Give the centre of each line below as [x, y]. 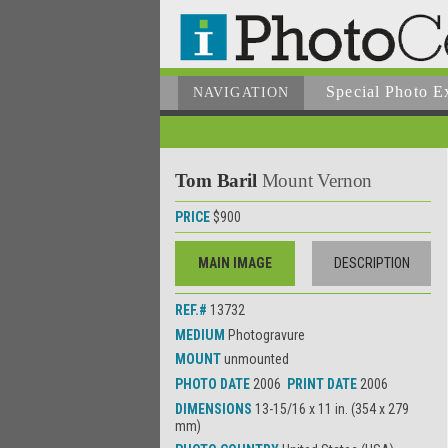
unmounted [257, 359]
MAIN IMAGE [235, 262]
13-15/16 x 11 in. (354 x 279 [332, 408]
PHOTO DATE [214, 383]
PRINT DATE [324, 383]
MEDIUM [202, 334]
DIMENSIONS [215, 408]
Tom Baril [218, 180]
